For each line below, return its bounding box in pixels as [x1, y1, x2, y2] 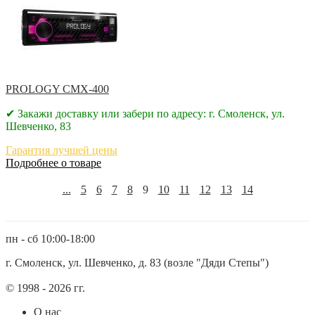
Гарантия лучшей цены [6, 143, 117, 156]
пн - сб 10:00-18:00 [6, 232, 95, 245]
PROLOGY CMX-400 [6, 82, 109, 95]
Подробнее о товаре [6, 156, 101, 169]
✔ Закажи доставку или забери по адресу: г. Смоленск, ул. [6, 107, 285, 120]
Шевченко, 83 [6, 120, 71, 132]
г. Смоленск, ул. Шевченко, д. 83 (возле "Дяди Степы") [6, 256, 269, 269]
